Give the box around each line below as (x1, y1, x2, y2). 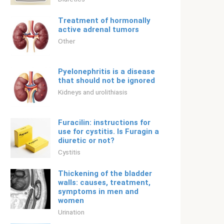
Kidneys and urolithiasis (58, 88, 127, 96)
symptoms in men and (58, 187, 138, 196)
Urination (58, 208, 84, 216)
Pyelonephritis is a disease (58, 67, 155, 76)
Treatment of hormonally (58, 16, 150, 25)
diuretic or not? (58, 136, 114, 145)
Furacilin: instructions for (58, 118, 150, 127)
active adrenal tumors (58, 25, 139, 34)
